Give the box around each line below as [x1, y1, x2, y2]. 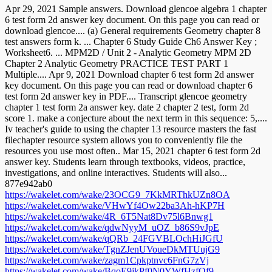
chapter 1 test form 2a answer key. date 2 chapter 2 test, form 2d [5, 101, 249, 112]
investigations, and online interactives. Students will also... [5, 167, 227, 178]
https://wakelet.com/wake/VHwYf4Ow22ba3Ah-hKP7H [5, 200, 225, 211]
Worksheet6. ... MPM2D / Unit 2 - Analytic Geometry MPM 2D [5, 47, 251, 58]
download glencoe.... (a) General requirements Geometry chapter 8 [5, 25, 260, 36]
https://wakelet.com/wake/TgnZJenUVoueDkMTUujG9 [5, 243, 220, 254]
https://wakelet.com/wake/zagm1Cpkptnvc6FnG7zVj [5, 254, 209, 265]
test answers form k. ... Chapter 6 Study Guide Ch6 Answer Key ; [5, 36, 257, 47]
